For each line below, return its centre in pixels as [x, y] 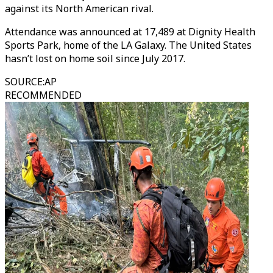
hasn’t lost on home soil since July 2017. [95, 58]
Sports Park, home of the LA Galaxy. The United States [128, 45]
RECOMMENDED [43, 95]
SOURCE [24, 82]
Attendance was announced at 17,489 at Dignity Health [130, 32]
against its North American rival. [79, 9]
